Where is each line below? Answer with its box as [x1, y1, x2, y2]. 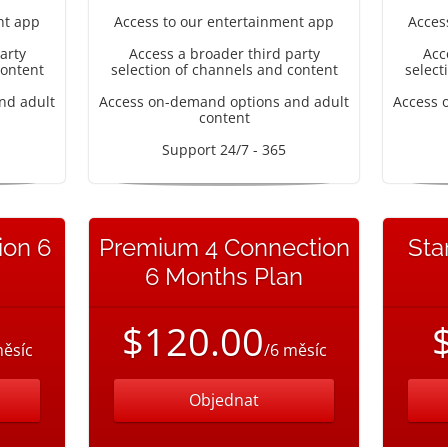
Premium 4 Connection [98, 233, 350, 262]
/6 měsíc [263, 339, 327, 361]
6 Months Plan [145, 262, 303, 291]
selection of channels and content [110, 60, 338, 79]
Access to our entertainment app [114, 12, 334, 31]
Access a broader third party [128, 44, 320, 63]
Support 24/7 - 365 [162, 140, 286, 159]
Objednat [189, 389, 259, 411]
